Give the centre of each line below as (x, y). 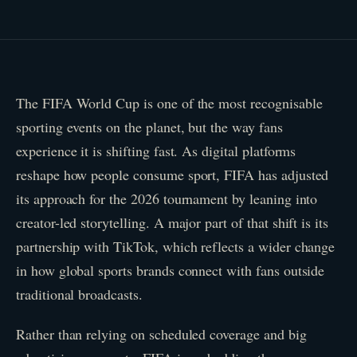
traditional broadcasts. (79, 294)
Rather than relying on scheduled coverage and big (161, 333)
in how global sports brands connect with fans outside (171, 270)
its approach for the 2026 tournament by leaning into (167, 198)
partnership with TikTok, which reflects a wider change (176, 246)
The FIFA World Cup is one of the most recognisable (169, 103)
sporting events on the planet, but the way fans (149, 127)
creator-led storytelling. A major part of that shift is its (172, 222)
